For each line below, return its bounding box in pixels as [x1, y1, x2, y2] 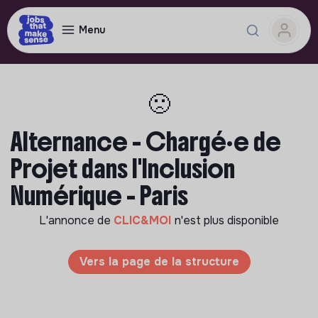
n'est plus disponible [175, 213, 279, 228]
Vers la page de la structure [79, 254, 239, 269]
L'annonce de [39, 213, 114, 228]
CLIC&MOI [114, 213, 175, 228]
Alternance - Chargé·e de [11, 126, 281, 158]
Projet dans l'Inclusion [11, 153, 235, 185]
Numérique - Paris [11, 180, 188, 212]
